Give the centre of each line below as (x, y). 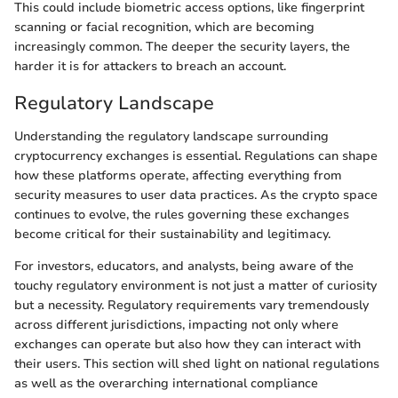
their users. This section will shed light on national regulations (197, 364)
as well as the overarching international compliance (166, 384)
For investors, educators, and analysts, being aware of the (184, 267)
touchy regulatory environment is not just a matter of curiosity (195, 286)
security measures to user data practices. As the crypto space (196, 195)
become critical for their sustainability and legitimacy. (172, 235)
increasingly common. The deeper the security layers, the (182, 46)
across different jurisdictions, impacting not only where (176, 325)
